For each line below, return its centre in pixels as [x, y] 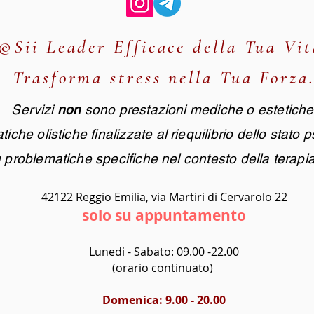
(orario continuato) [164, 267]
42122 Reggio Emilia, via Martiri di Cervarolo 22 [164, 197]
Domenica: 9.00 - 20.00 [164, 300]
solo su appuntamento [164, 215]
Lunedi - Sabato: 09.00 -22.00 [164, 251]
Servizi [34, 109]
